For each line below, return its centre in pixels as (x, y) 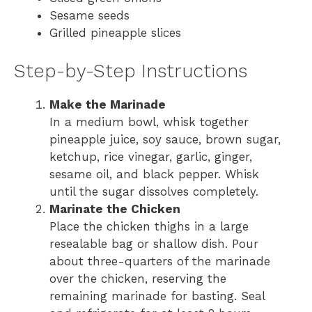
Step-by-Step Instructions (131, 71)
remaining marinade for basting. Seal (157, 296)
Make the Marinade (108, 104)
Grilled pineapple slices (115, 33)
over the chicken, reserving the (138, 278)
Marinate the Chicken (115, 209)
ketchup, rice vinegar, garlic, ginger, (151, 156)
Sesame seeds (89, 16)
